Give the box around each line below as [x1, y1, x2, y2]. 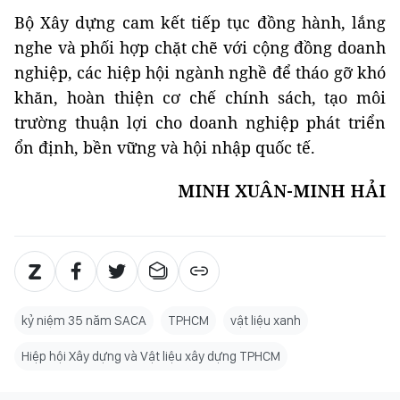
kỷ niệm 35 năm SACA [21, 312, 146, 329]
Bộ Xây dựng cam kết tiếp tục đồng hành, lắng [14, 12, 386, 33]
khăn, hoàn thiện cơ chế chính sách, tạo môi [14, 87, 386, 108]
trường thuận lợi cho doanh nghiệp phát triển [14, 112, 386, 133]
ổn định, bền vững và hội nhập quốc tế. [14, 137, 315, 158]
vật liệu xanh [230, 312, 301, 329]
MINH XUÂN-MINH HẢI [178, 179, 386, 203]
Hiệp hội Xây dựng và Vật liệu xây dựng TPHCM [21, 348, 280, 364]
